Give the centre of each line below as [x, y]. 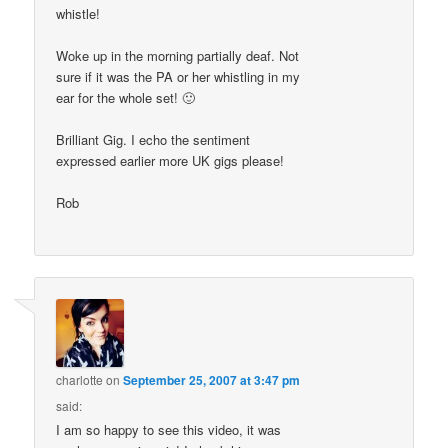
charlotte [80, 380]
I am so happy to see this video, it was [169, 430]
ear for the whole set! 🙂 [126, 97]
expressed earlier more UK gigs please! [170, 160]
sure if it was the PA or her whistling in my [178, 76]
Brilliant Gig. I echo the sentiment [153, 139]
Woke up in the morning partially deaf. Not [178, 55]
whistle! [78, 13]
